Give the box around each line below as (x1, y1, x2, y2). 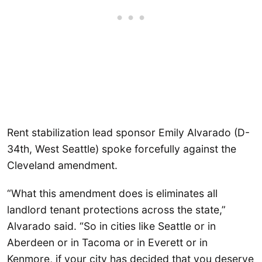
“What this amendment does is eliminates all (7, 187, 218, 199)
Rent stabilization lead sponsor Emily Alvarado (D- (7, 126, 250, 139)
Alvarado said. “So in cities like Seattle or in (7, 219, 216, 232)
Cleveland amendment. (7, 159, 118, 172)
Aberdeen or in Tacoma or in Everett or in (7, 236, 208, 249)
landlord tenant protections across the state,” (7, 203, 226, 216)
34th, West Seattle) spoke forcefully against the (7, 143, 236, 156)
